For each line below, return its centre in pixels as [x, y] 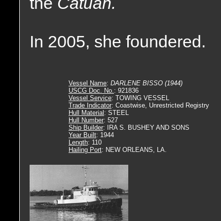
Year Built [82, 135]
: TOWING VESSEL [140, 98]
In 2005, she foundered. [118, 41]
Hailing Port [85, 150]
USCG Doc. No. [91, 91]
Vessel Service [90, 98]
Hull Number [86, 120]
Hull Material [86, 113]
